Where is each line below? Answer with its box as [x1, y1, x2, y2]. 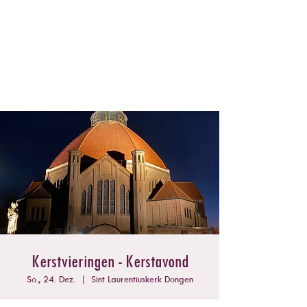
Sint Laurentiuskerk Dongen [90, 273, 193, 284]
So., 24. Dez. [26, 273, 75, 284]
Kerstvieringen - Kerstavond [31, 249, 188, 271]
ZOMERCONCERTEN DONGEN [45, 71, 164, 88]
